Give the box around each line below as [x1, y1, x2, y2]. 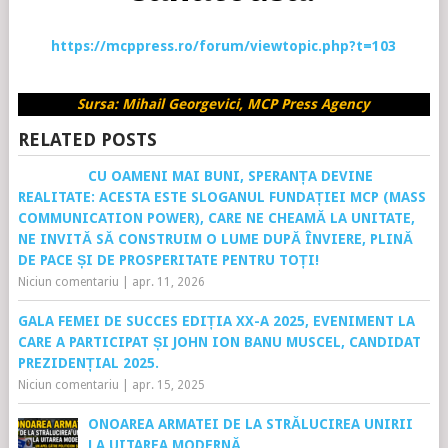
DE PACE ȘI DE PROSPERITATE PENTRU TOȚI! [17, 252, 319, 268]
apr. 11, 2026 [131, 275, 205, 289]
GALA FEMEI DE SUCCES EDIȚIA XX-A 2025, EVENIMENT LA [17, 313, 415, 329]
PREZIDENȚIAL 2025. [17, 355, 159, 371]
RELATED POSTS [17, 129, 157, 150]
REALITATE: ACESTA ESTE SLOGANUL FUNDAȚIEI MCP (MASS [17, 189, 426, 205]
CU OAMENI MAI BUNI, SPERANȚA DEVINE [87, 168, 373, 184]
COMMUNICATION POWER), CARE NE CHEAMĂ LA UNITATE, [17, 210, 415, 226]
